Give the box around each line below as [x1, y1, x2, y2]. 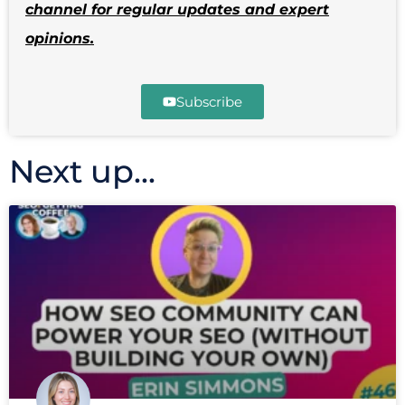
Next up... [9, 152, 155, 192]
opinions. [25, 30, 94, 48]
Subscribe [176, 93, 242, 111]
